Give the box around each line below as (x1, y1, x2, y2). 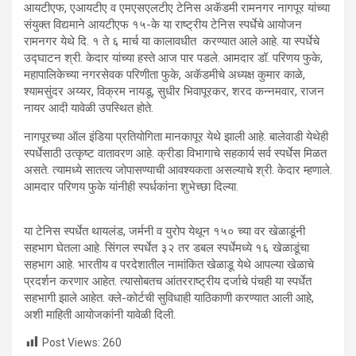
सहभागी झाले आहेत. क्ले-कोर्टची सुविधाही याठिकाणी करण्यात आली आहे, (24, 290, 314, 305)
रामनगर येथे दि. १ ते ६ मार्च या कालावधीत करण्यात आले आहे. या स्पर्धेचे (24, 33, 319, 48)
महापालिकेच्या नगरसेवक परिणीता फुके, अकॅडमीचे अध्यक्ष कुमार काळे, (24, 67, 305, 82)
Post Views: (42, 335, 100, 349)
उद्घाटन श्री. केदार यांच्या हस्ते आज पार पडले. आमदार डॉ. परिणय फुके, (24, 50, 323, 65)
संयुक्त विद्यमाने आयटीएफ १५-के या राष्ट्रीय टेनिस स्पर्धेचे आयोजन (24, 17, 302, 32)
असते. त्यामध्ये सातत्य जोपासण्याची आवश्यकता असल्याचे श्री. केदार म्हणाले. (24, 162, 332, 177)
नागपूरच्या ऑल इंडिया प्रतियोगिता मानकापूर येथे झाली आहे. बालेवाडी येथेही (24, 129, 328, 144)
